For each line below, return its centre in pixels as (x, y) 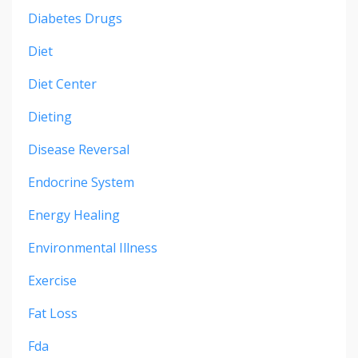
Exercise (52, 280)
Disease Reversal (79, 149)
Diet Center (62, 84)
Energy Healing (74, 215)
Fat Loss (53, 313)
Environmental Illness (93, 247)
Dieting (50, 116)
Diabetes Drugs (75, 18)
